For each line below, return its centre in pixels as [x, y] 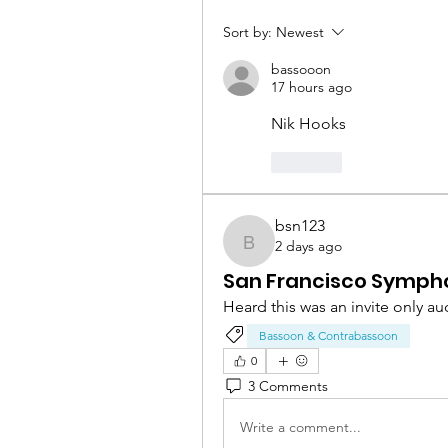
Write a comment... [300, 426]
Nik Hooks [308, 124]
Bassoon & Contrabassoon [328, 336]
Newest [300, 32]
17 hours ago [311, 87]
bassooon [301, 69]
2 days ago [308, 246]
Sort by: [247, 32]
